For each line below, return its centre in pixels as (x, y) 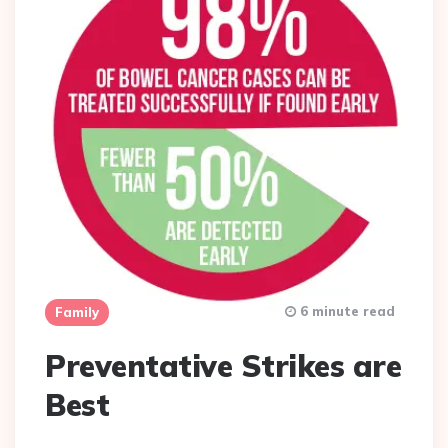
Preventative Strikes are (223, 365)
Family (77, 311)
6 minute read (345, 310)
